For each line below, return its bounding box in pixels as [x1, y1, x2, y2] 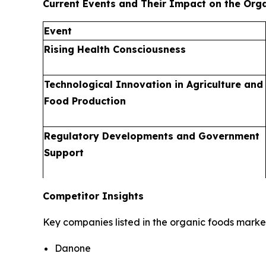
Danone [55, 242, 91, 255]
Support [44, 147, 84, 159]
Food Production [44, 95, 126, 107]
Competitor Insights [43, 190, 144, 202]
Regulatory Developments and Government [44, 130, 259, 142]
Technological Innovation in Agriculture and [44, 78, 263, 91]
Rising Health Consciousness [44, 43, 186, 56]
